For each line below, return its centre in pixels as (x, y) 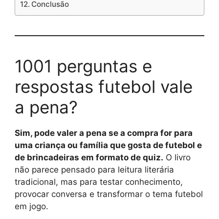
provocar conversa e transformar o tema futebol (109, 194)
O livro (177, 157)
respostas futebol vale (104, 87)
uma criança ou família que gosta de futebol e (108, 145)
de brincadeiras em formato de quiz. (89, 157)
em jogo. (32, 206)
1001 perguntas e (83, 66)
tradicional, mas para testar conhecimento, (99, 182)
